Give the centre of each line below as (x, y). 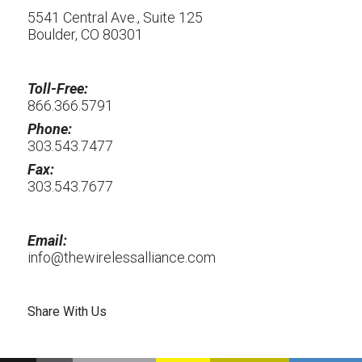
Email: (47, 240)
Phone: (50, 129)
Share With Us (67, 311)
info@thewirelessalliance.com (122, 257)
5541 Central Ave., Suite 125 (115, 17)
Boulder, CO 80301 (85, 34)
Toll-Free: (58, 88)
